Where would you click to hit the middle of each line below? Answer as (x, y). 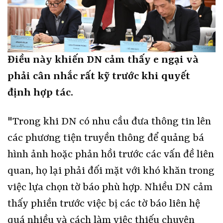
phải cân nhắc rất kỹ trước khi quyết (99, 77)
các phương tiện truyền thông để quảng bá (106, 139)
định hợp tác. (40, 93)
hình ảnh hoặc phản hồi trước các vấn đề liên (111, 155)
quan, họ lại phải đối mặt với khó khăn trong (111, 171)
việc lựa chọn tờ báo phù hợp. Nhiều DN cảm (110, 188)
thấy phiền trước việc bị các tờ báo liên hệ (104, 204)
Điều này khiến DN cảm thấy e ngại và (103, 60)
